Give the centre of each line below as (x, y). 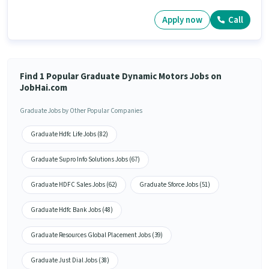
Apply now (182, 20)
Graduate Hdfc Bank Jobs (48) (72, 210)
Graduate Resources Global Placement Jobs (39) (97, 235)
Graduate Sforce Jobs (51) (175, 185)
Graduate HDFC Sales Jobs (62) (74, 185)
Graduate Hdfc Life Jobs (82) (69, 134)
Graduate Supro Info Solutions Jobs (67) (85, 160)
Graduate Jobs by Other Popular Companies (81, 111)
